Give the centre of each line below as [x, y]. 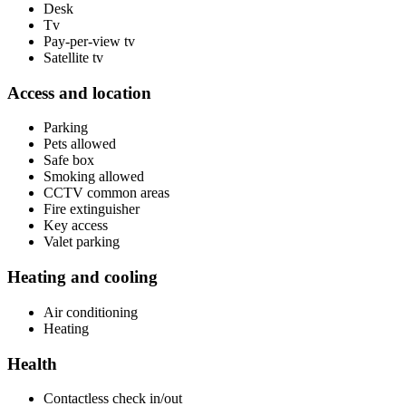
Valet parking [82, 242]
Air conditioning [91, 312]
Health [32, 363]
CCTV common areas [106, 193]
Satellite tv [73, 57]
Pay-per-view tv [89, 41]
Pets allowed [80, 144]
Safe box [69, 160]
